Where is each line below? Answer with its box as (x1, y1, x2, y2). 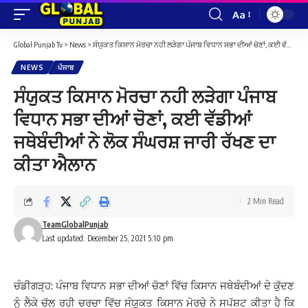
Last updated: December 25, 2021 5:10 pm (41, 233, 173, 243)
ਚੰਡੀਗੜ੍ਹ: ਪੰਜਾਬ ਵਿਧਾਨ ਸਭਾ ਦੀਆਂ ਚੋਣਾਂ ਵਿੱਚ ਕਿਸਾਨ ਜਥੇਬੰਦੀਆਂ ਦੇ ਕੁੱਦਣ (14, 279, 294, 292)
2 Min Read (247, 196, 284, 206)
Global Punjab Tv (14, 40, 63, 49)
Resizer (232, 32, 266, 46)
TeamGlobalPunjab (41, 219, 109, 230)
